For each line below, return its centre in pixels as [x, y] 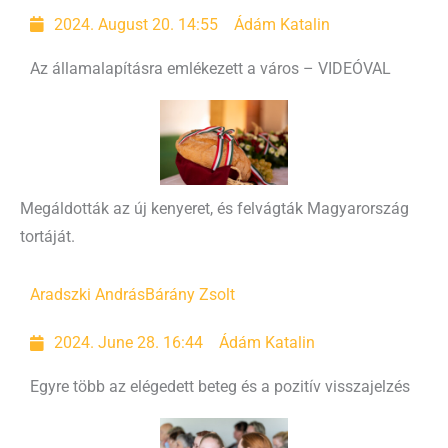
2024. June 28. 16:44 [129, 343]
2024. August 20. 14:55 [136, 24]
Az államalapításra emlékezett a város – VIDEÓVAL [210, 68]
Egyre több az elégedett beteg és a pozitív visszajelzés [220, 387]
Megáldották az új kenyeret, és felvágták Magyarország [214, 209]
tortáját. [47, 237]
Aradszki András [87, 295]
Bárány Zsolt [190, 295]
